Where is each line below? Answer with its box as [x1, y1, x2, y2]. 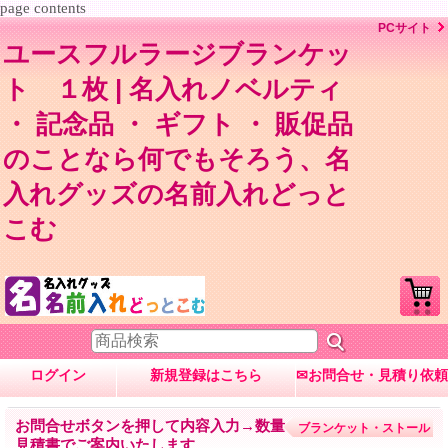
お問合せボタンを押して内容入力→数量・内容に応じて [15, 417, 390, 435]
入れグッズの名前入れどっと [3, 179, 350, 210]
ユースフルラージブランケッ [3, 39, 352, 70]
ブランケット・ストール [298, 421, 430, 436]
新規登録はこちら [150, 367, 262, 384]
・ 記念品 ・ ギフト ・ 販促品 [3, 109, 353, 140]
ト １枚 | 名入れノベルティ [3, 74, 343, 105]
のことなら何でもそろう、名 [3, 144, 351, 175]
